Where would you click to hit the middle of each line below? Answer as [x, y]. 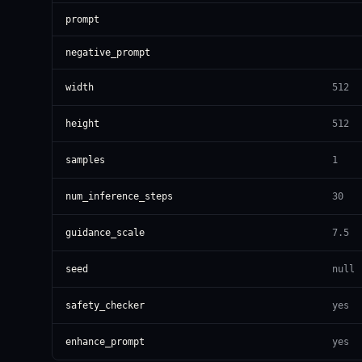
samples [85, 160]
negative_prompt [108, 53]
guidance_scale [105, 233]
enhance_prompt [105, 342]
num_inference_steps [119, 197]
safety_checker [105, 306]
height [82, 124]
